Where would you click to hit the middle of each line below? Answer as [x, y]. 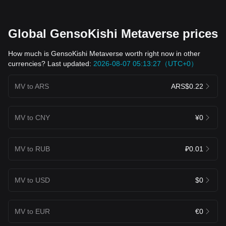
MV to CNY [32, 117]
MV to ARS [32, 86]
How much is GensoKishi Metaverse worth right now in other [104, 53]
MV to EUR [32, 211]
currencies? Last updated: [51, 63]
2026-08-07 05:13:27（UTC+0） [146, 63]
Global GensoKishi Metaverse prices [113, 33]
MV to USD [32, 180]
